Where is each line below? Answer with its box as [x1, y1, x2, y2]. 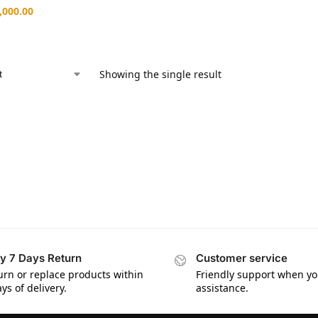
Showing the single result [99, 67, 221, 81]
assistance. [196, 280, 248, 295]
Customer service [196, 251, 287, 265]
